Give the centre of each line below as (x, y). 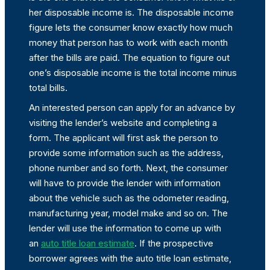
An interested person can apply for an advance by (132, 108)
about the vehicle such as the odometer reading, (129, 198)
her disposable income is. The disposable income (131, 13)
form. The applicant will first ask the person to (124, 138)
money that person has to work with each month (128, 43)
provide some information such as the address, (126, 153)
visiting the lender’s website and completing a (123, 123)
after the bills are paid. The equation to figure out (129, 58)
